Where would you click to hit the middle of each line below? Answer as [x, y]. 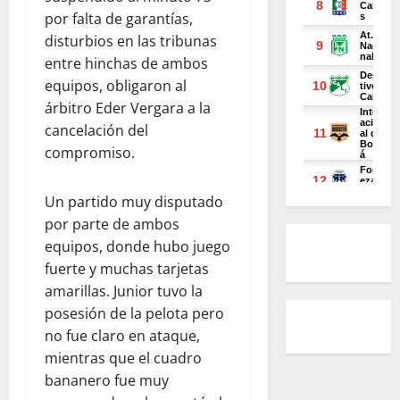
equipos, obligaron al [116, 86]
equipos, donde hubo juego [137, 246]
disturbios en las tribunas [131, 41]
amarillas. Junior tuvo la [124, 291]
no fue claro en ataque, [122, 336]
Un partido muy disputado [134, 202]
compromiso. [90, 153]
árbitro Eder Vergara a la [128, 108]
